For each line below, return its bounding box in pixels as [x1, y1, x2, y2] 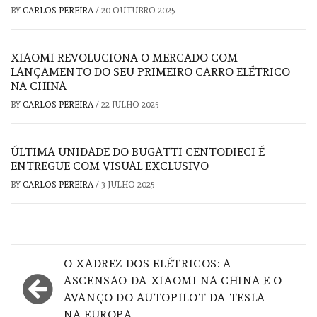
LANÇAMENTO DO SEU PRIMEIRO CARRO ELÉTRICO [11, 64, 290, 79]
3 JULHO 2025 [101, 179, 155, 190]
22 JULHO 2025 [101, 99, 159, 110]
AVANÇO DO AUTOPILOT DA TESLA [64, 290, 265, 304]
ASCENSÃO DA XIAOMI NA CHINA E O [64, 273, 282, 287]
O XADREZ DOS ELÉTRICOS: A [64, 256, 231, 270]
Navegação [18, 250, 122, 275]
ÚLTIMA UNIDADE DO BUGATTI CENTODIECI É [11, 144, 265, 158]
